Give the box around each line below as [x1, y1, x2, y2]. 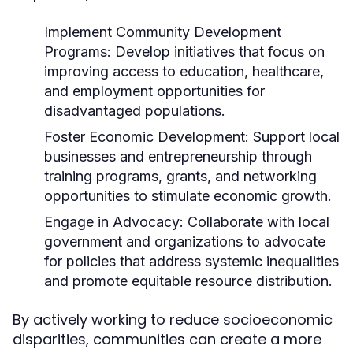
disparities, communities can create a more [13, 329, 321, 349]
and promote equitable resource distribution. [44, 273, 333, 289]
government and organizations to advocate [44, 233, 325, 250]
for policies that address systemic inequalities [44, 253, 339, 269]
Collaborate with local [184, 214, 329, 230]
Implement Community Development [44, 24, 281, 40]
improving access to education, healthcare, [44, 63, 324, 80]
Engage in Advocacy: [44, 214, 184, 230]
